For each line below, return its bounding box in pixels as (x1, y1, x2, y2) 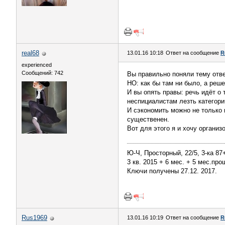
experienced (22, 62, 52, 68)
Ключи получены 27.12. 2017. (127, 167, 217, 175)
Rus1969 (22, 214, 47, 221)
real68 (22, 49, 39, 57)
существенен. (127, 116, 169, 123)
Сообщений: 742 (22, 70, 63, 76)
